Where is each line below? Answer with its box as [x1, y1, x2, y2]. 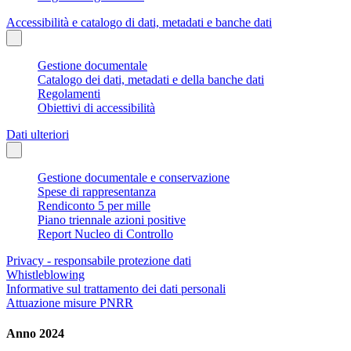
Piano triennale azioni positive [38, 213, 186, 227]
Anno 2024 [6, 327, 64, 341]
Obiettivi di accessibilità [38, 101, 155, 115]
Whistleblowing [6, 268, 85, 282]
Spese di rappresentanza [38, 185, 156, 199]
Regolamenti [38, 87, 100, 101]
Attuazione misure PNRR [6, 296, 133, 310]
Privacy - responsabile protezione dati [6, 254, 191, 268]
